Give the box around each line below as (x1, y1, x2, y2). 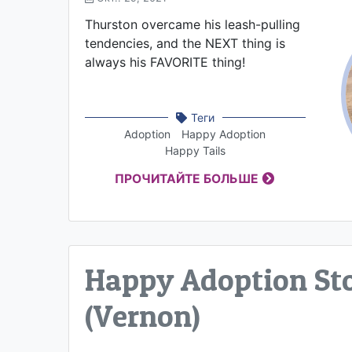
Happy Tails (164, 143, 225, 157)
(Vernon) (85, 296, 200, 335)
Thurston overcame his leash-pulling (85, 16, 300, 32)
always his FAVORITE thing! (85, 53, 245, 70)
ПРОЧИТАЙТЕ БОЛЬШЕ (115, 170, 259, 186)
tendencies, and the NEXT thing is (85, 35, 285, 51)
